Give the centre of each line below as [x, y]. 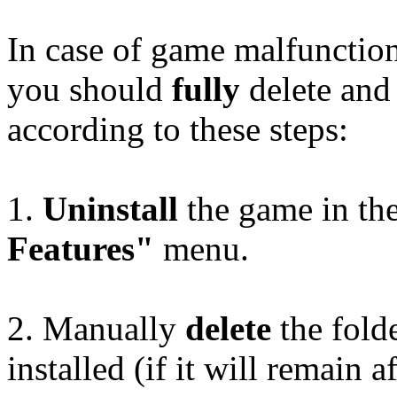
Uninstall [110, 208]
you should [90, 89]
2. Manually [96, 328]
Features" [81, 248]
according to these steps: [178, 128]
